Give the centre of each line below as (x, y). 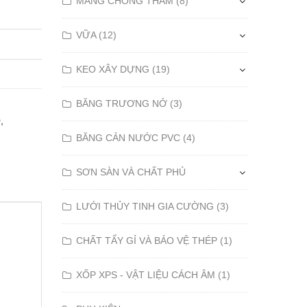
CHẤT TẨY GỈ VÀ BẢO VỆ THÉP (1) (154, 241)
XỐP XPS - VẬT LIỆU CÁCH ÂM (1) (153, 275)
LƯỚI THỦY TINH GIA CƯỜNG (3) (152, 206)
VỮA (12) (96, 35)
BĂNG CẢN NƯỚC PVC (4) (136, 138)
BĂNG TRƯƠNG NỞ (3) (129, 103)
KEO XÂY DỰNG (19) (123, 69)
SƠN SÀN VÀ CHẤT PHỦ (131, 172)
